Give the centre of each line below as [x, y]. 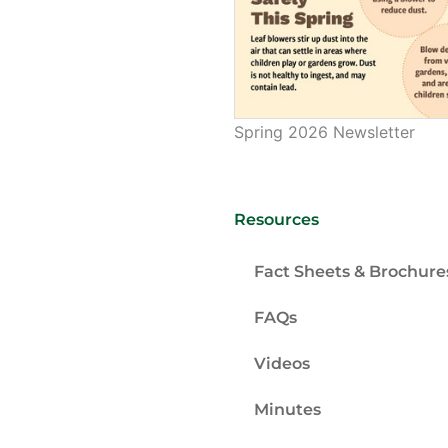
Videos [282, 364]
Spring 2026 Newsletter [324, 132]
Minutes [287, 410]
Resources [276, 220]
